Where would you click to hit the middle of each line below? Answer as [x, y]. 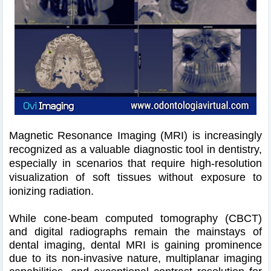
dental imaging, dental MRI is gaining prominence [135, 245]
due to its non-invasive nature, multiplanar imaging [135, 258]
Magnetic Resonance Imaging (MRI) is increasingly [135, 135]
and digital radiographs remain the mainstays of [135, 231]
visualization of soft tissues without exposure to [135, 177]
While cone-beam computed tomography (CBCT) [135, 218]
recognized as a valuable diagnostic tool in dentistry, [135, 149]
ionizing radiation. [51, 191]
